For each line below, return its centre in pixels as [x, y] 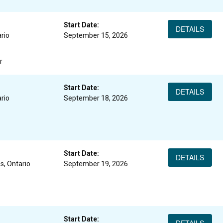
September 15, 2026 [96, 35]
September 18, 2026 [96, 98]
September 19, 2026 [96, 164]
